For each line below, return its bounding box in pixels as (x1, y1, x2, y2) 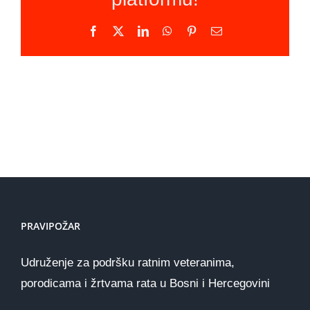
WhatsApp (172, 25, 219, 37)
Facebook (98, 25, 141, 37)
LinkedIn (148, 25, 188, 37)
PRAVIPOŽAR (21, 219, 80, 232)
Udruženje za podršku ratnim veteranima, (21, 255, 235, 269)
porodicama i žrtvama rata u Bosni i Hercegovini (21, 276, 270, 290)
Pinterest (197, 25, 234, 37)
